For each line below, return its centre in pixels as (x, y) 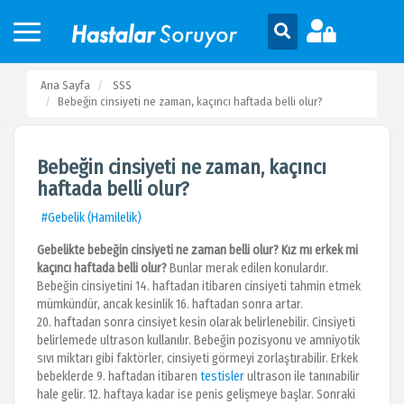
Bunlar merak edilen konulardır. (249, 268)
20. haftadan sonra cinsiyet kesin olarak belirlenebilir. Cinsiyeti (196, 322)
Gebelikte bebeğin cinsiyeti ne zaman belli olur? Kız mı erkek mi (197, 250)
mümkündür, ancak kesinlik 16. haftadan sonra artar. (170, 304)
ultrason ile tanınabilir (302, 376)
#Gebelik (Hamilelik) (92, 218)
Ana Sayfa (65, 85)
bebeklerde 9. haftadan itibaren (119, 376)
